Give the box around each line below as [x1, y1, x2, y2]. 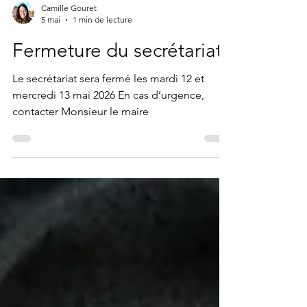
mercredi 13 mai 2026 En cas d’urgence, [12, 116, 204, 129]
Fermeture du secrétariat [12, 66, 222, 89]
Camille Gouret [41, 30, 97, 40]
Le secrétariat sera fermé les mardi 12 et [12, 99, 204, 112]
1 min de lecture [73, 42, 132, 52]
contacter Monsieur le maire [12, 132, 149, 145]
